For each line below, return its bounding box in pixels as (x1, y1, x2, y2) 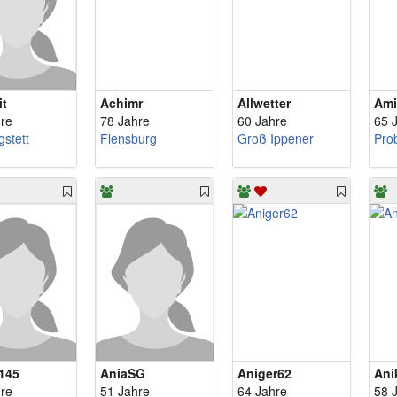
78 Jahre (99, 112, 150, 129)
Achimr (99, 94, 143, 112)
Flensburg (99, 129, 157, 147)
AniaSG (99, 364, 145, 382)
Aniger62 (237, 364, 292, 382)
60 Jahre (237, 112, 287, 129)
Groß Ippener (237, 129, 314, 147)
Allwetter (237, 94, 291, 112)
